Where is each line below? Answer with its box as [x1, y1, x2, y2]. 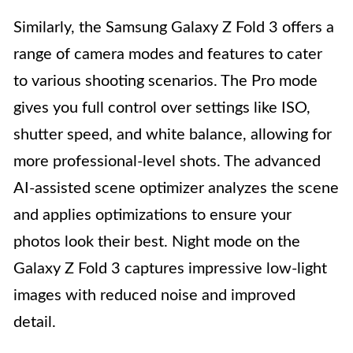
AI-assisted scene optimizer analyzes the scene [13, 180, 339, 197]
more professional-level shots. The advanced [13, 154, 321, 170]
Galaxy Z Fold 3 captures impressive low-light [13, 261, 327, 277]
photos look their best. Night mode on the [13, 234, 300, 251]
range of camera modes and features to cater [13, 46, 322, 63]
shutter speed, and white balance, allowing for [13, 127, 332, 143]
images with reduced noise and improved [13, 288, 295, 304]
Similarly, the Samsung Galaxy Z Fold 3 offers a [13, 20, 334, 36]
